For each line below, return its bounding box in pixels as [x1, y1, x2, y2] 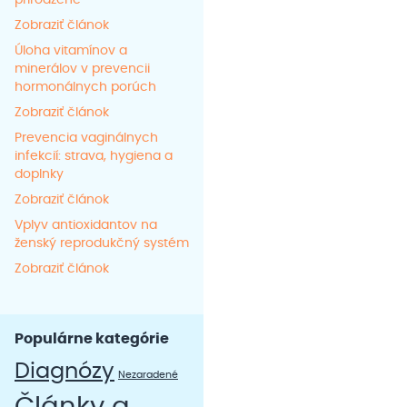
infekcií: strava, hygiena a [15, 150, 173, 164]
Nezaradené [118, 370, 178, 381]
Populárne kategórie [15, 332, 169, 347]
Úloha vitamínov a [15, 45, 127, 58]
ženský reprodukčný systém [15, 237, 189, 251]
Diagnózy [15, 361, 114, 383]
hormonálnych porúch [15, 81, 156, 94]
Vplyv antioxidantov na [15, 219, 157, 233]
